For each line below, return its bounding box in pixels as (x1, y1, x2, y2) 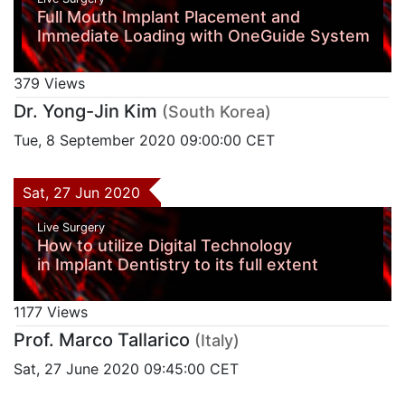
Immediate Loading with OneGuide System (36, 26, 370, 46)
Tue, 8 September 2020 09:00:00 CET (14, 131, 275, 150)
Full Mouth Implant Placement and (36, 7, 300, 27)
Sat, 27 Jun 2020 (23, 184, 149, 202)
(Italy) (194, 330, 240, 350)
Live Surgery (36, 220, 108, 234)
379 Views (14, 74, 85, 93)
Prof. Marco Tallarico (14, 328, 190, 351)
